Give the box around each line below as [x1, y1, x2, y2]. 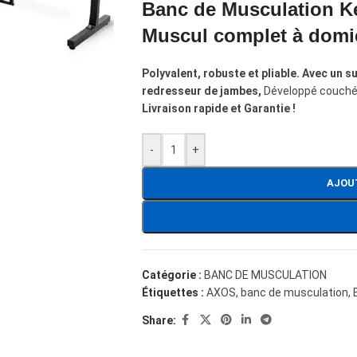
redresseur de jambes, [141, 84, 261, 97]
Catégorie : [141, 269, 202, 281]
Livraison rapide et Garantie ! [141, 102, 296, 115]
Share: [141, 313, 176, 327]
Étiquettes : [141, 286, 204, 299]
